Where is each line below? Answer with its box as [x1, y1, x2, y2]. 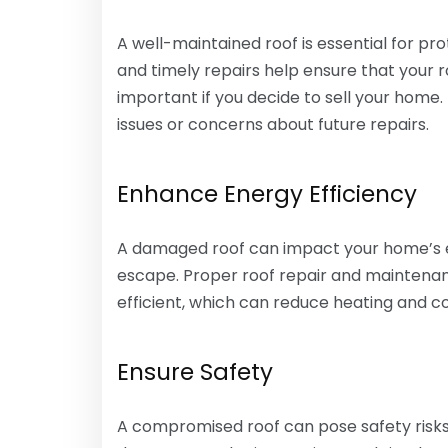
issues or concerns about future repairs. [117, 113, 429, 136]
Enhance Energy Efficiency [117, 178, 417, 210]
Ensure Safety [117, 356, 273, 388]
